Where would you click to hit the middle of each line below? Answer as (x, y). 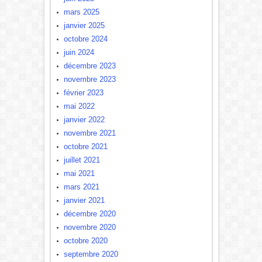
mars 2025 (81, 12)
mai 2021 (79, 173)
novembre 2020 (89, 227)
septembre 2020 (91, 254)
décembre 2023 (89, 66)
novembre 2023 (89, 79)
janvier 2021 (84, 200)
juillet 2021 (82, 160)
